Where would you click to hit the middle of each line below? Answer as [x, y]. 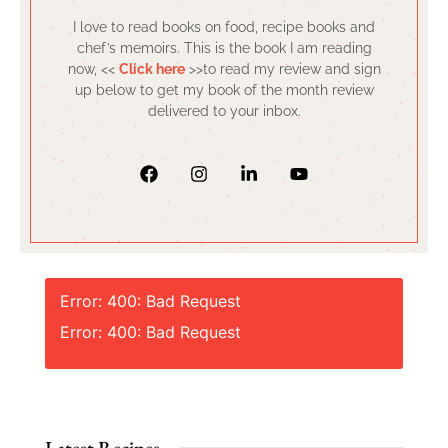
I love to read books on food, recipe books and [224, 26]
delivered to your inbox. [224, 110]
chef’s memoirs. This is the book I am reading [224, 47]
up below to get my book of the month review [224, 89]
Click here [151, 68]
